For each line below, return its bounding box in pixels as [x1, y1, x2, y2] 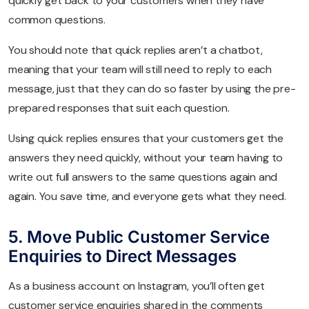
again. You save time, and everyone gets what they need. [8, 188, 286, 203]
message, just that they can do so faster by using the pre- [8, 81, 296, 96]
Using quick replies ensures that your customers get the [8, 130, 283, 146]
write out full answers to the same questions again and [8, 169, 278, 184]
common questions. [8, 12, 106, 27]
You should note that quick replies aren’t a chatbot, [8, 42, 263, 57]
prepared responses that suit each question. [8, 100, 230, 115]
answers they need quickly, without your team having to [8, 150, 283, 165]
